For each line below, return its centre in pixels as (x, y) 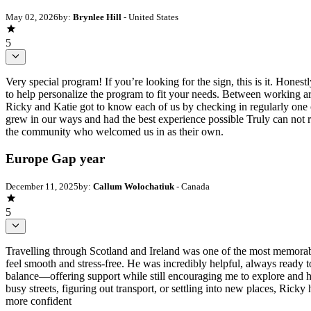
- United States (150, 17)
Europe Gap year (55, 158)
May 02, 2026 (32, 17)
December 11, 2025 (42, 186)
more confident (39, 301)
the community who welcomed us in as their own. (115, 132)
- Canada (192, 186)
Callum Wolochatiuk (134, 186)
